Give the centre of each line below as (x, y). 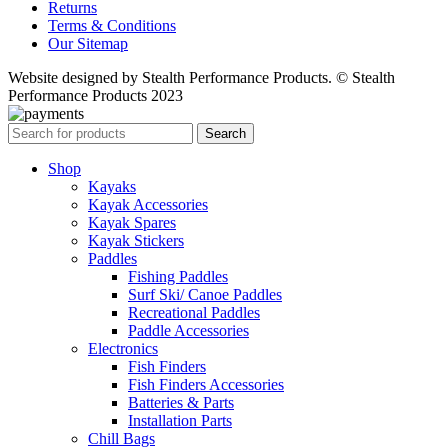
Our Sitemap (88, 43)
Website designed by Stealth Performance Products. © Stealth (201, 77)
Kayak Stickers (136, 240)
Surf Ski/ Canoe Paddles (205, 294)
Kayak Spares (132, 222)
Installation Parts (180, 420)
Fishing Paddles (178, 276)
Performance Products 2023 (95, 95)
